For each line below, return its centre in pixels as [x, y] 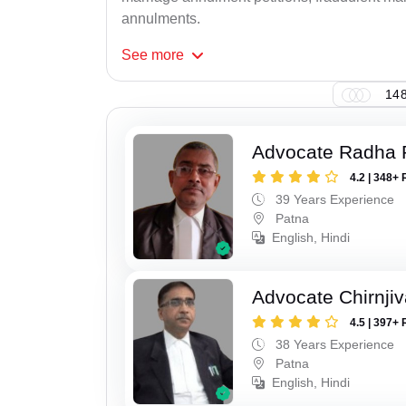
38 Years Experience [333, 344]
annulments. [161, 19]
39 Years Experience [333, 200]
